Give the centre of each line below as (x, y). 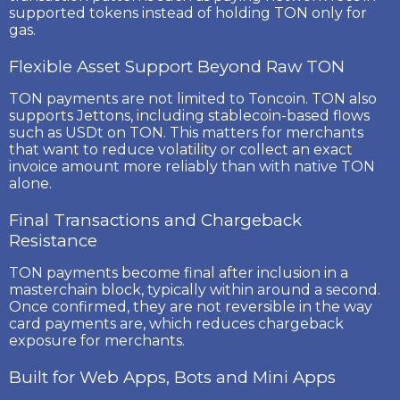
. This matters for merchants (263, 132)
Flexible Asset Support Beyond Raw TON (177, 66)
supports (43, 115)
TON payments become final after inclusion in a (179, 272)
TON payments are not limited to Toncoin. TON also (193, 98)
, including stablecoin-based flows (250, 115)
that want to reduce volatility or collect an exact (181, 149)
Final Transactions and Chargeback (155, 220)
